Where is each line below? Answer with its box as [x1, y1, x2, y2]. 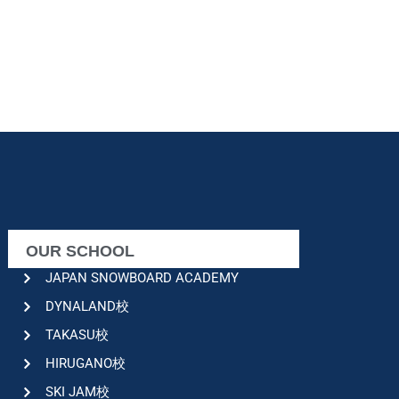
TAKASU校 [45, 327, 109, 344]
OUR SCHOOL [26, 242, 135, 261]
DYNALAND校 [45, 298, 129, 315]
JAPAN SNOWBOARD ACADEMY [45, 270, 239, 287]
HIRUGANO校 [45, 355, 126, 372]
